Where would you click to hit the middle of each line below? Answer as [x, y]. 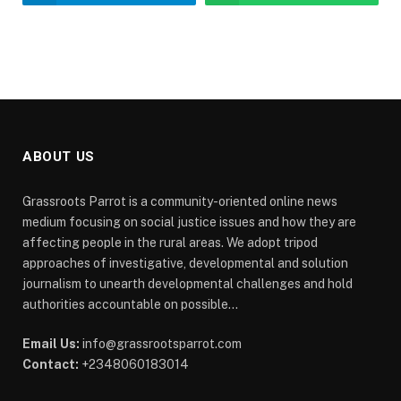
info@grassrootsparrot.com [161, 343]
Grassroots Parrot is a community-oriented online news [180, 201]
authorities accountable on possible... [130, 304]
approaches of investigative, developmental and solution [185, 263]
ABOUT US [59, 156]
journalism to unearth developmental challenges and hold [188, 283]
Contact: [51, 364]
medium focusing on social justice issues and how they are [189, 222]
